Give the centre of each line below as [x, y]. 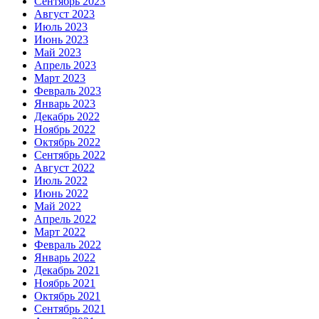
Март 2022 [60, 232]
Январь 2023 [65, 104]
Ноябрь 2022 [65, 130]
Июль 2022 [61, 181]
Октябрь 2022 [67, 142]
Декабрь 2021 [67, 271]
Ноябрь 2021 [65, 283]
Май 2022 [58, 206]
